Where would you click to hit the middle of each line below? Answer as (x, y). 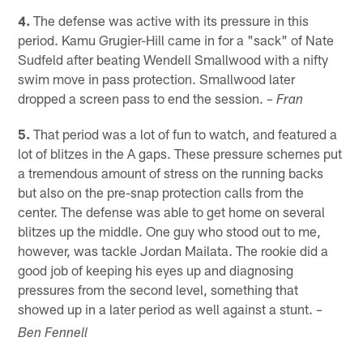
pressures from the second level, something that (158, 290)
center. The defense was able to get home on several (172, 212)
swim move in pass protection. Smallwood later (157, 79)
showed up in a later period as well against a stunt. (167, 309)
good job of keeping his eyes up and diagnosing (156, 270)
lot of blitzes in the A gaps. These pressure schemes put (180, 154)
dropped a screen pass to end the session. (143, 98)
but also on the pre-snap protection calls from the (161, 192)
